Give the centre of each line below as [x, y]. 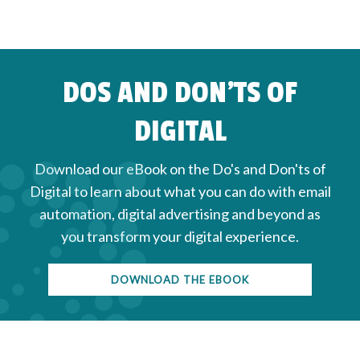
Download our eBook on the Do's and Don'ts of [180, 169]
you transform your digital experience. [180, 237]
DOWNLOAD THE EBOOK [180, 280]
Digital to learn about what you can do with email [180, 192]
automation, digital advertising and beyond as [180, 214]
